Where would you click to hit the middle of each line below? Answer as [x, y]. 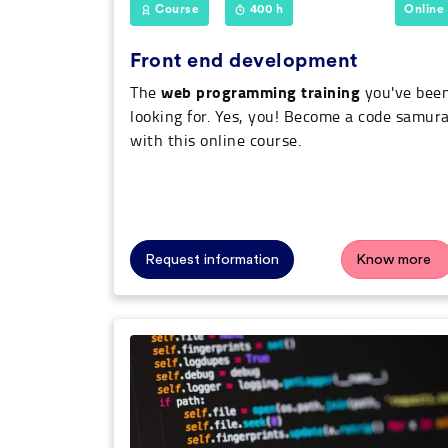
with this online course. [215, 140]
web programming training [260, 92]
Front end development [244, 61]
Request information [212, 260]
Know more [393, 260]
